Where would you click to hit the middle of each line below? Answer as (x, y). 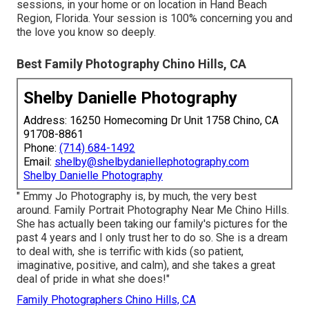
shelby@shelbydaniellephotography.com (152, 161)
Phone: (41, 148)
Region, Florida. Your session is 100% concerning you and (154, 18)
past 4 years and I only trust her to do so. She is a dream (152, 237)
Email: (39, 161)
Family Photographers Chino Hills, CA (106, 299)
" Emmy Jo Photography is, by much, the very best (137, 196)
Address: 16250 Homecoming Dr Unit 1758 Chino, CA (151, 120)
